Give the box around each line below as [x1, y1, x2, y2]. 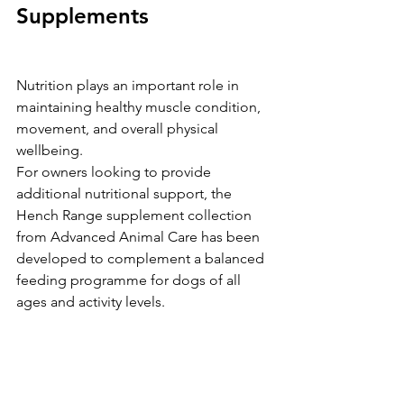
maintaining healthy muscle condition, [16, 97, 264, 115]
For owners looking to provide [16, 162, 215, 180]
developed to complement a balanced [16, 249, 268, 267]
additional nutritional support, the [16, 184, 235, 202]
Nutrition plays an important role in [16, 76, 243, 94]
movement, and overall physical [16, 119, 222, 137]
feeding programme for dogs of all [16, 271, 244, 289]
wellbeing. [16, 141, 83, 159]
